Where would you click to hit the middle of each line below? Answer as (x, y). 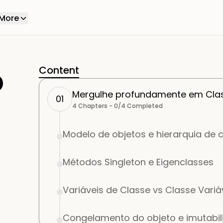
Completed (144, 106)
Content (59, 70)
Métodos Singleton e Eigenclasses (138, 162)
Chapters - (95, 106)
